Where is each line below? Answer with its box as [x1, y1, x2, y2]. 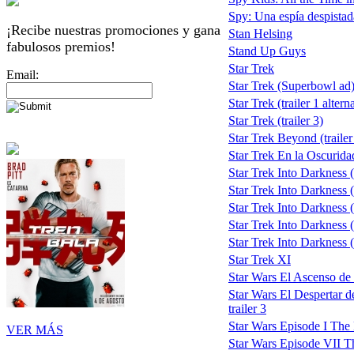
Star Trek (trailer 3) [228, 114, 323, 128]
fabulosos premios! [6, 38, 115, 55]
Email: [6, 67, 39, 81]
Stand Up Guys [228, 44, 306, 58]
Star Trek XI [228, 253, 291, 267]
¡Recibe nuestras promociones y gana [6, 21, 220, 38]
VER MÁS [6, 322, 63, 337]
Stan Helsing [228, 27, 292, 41]
